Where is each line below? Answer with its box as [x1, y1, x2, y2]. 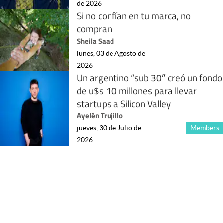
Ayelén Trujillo [77, 110, 123, 121]
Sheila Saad [77, 35, 114, 47]
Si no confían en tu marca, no [77, 8, 191, 23]
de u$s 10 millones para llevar [77, 83, 197, 98]
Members [190, 123, 219, 132]
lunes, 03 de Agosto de [77, 49, 146, 57]
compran [77, 21, 112, 36]
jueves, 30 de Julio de [77, 123, 142, 132]
